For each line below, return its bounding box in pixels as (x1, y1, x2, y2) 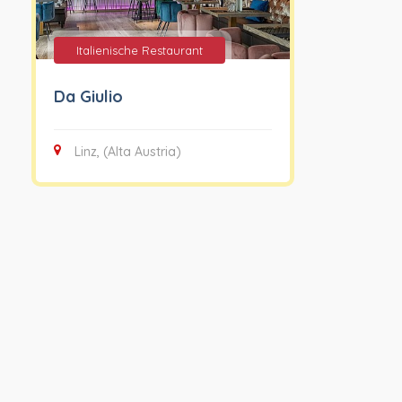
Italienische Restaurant (75, 43, 203, 58)
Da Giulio (53, 86, 123, 108)
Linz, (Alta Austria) (74, 144, 181, 161)
